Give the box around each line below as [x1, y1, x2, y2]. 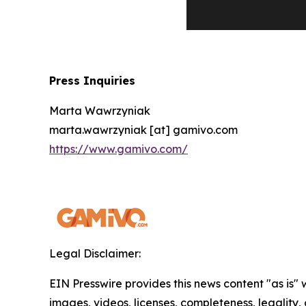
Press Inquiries [49, 74, 135, 88]
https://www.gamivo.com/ [49, 142, 188, 156]
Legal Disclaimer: [49, 247, 141, 261]
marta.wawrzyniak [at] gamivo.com [49, 123, 238, 137]
